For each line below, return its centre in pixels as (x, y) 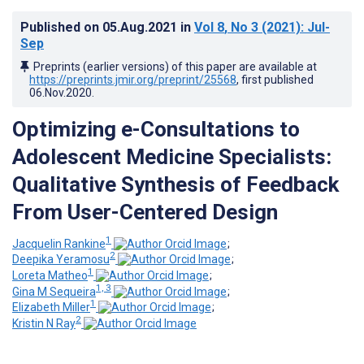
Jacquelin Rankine (59, 243)
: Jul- (315, 27)
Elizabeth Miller (51, 308)
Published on (61, 27)
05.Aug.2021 (141, 27)
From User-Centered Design (145, 212)
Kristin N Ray (44, 323)
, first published (275, 79)
